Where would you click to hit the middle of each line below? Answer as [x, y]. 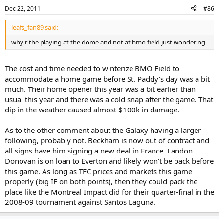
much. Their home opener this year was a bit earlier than [100, 89]
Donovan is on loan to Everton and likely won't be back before [109, 161]
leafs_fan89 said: [35, 27]
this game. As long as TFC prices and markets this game [99, 171]
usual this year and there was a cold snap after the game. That [109, 99]
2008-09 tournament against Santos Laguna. [80, 202]
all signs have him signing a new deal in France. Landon [99, 151]
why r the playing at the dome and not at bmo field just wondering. [109, 42]
